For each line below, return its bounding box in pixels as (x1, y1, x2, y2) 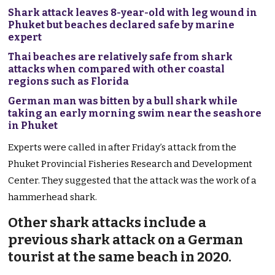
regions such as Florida (8, 76, 130, 88)
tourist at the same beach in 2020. (8, 249, 232, 266)
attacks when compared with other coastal (8, 63, 225, 76)
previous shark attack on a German (8, 231, 244, 249)
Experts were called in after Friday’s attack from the (8, 142, 237, 153)
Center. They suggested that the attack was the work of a (8, 175, 257, 187)
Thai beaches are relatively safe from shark (8, 51, 233, 63)
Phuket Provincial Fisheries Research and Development (8, 158, 253, 170)
